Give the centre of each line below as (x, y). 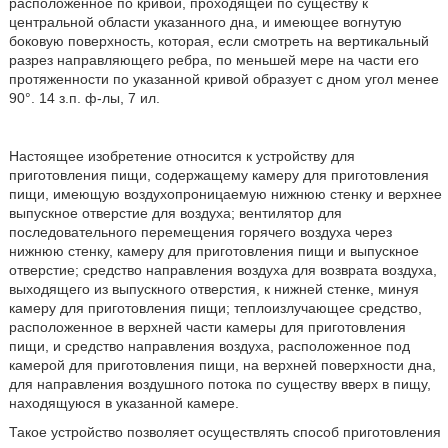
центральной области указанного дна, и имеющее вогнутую (205, 22)
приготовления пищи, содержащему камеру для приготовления (218, 175)
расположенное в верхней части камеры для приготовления (207, 327)
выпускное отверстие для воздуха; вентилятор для (175, 213)
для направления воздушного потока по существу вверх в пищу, (219, 384)
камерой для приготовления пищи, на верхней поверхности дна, (222, 365)
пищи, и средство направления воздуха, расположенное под (209, 346)
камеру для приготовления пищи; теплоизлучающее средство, (215, 308)
